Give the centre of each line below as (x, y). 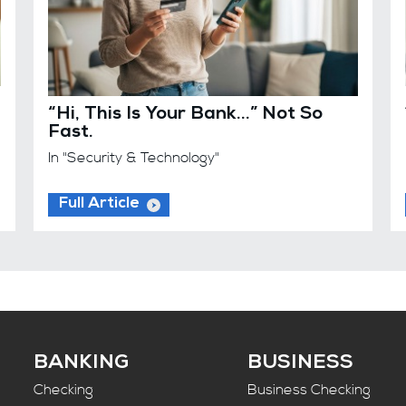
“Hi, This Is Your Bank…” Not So (186, 115)
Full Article (100, 204)
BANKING (82, 364)
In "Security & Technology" (134, 157)
